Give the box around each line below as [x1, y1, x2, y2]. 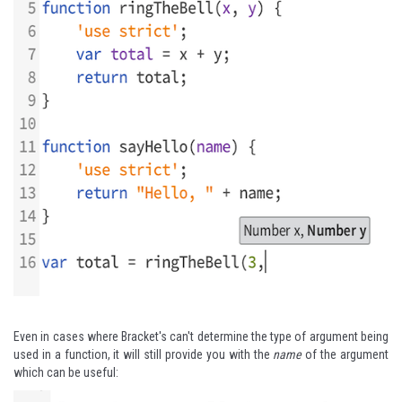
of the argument [301, 347, 389, 362]
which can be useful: [13, 365, 118, 380]
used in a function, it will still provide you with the [13, 347, 274, 362]
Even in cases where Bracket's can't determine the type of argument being [13, 329, 389, 344]
